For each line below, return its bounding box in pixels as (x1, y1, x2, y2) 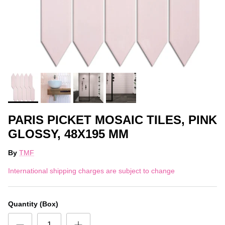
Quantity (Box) (8, 200, 58, 208)
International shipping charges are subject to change (8, 167, 175, 175)
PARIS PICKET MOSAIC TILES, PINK (8, 113, 217, 127)
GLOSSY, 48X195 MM (8, 127, 129, 141)
